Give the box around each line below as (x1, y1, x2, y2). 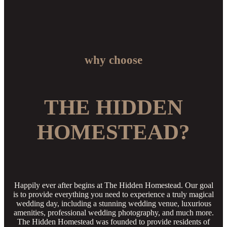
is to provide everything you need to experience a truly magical (13, 190, 214, 199)
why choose (85, 54, 142, 67)
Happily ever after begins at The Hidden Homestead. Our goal (14, 180, 213, 190)
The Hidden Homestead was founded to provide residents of (17, 217, 210, 226)
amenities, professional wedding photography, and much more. (13, 208, 214, 217)
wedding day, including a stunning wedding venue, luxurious (16, 199, 211, 208)
